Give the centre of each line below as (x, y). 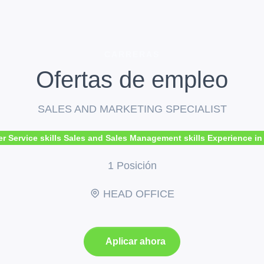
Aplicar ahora (136, 242)
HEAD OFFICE (137, 194)
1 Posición (132, 166)
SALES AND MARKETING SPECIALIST (132, 109)
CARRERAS (132, 55)
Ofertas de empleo (132, 80)
